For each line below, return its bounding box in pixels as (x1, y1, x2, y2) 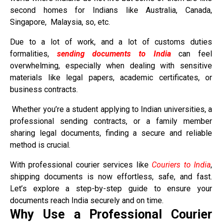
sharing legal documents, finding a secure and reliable (10, 128, 212, 138)
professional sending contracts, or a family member (10, 116, 212, 126)
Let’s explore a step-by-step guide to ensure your (10, 183, 212, 193)
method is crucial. (10, 140, 70, 150)
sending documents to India (56, 49, 171, 58)
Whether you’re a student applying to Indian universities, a (10, 104, 212, 114)
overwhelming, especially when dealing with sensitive (10, 60, 212, 70)
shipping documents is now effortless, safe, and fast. (10, 171, 212, 181)
